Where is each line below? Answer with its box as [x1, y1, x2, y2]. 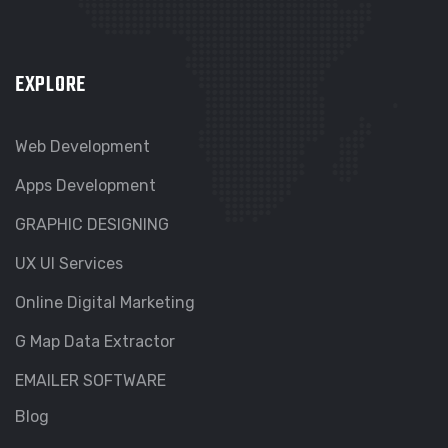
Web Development [15, 136, 150, 156]
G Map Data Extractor [15, 331, 175, 351]
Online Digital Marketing [15, 292, 195, 312]
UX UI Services [15, 253, 123, 273]
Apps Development [15, 175, 156, 195]
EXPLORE [15, 67, 87, 102]
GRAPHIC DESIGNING [15, 214, 169, 234]
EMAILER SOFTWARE [15, 370, 166, 390]
